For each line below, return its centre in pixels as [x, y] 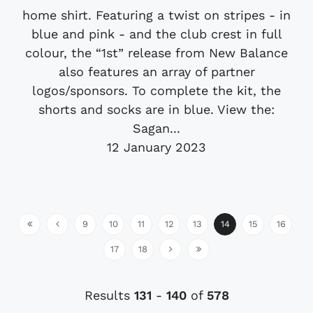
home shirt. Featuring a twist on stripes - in [156, 15]
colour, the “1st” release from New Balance [156, 52]
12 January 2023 [156, 147]
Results [109, 295]
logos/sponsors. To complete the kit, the [156, 90]
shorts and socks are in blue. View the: [156, 109]
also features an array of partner [156, 71]
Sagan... [156, 128]
